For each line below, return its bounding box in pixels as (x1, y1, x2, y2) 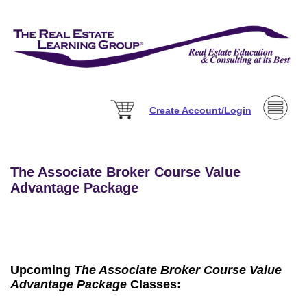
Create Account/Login (149, 104, 251, 116)
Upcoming (10, 263, 75, 277)
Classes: (127, 278, 182, 291)
